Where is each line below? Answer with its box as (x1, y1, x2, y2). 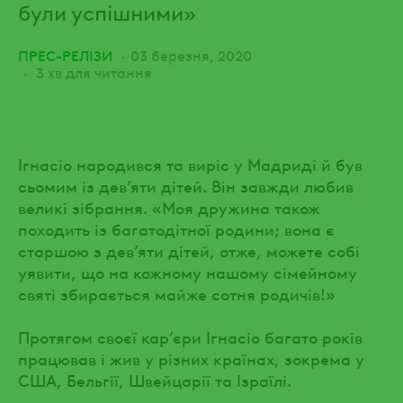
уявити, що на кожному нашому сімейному (18, 259, 357, 282)
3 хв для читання (32, 61, 152, 82)
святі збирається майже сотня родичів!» (18, 281, 336, 304)
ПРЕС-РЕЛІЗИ (18, 44, 112, 65)
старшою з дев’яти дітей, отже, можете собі (18, 237, 360, 261)
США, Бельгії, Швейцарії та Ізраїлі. (18, 367, 291, 390)
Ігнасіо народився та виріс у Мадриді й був (18, 151, 363, 175)
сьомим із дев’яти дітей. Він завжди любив (18, 173, 354, 196)
